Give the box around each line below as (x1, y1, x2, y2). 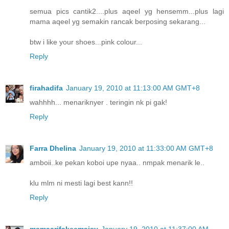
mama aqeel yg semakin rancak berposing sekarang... (30, 17, 205, 26)
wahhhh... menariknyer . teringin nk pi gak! (30, 98, 167, 106)
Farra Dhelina (30, 144, 76, 152)
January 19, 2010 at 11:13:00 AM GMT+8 (66, 83, 200, 92)
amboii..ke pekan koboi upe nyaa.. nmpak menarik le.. (30, 158, 204, 167)
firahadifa (30, 83, 63, 92)
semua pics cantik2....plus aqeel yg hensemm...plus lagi (30, 7, 224, 15)
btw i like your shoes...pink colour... (30, 37, 142, 46)
